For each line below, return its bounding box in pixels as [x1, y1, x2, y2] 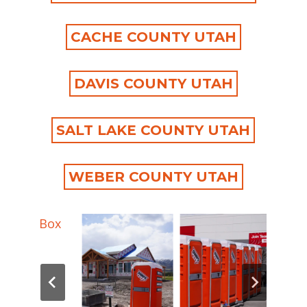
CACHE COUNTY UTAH [70, 29, 236, 45]
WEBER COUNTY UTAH [68, 169, 238, 185]
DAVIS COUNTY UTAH [73, 75, 233, 92]
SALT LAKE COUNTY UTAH [56, 122, 251, 138]
